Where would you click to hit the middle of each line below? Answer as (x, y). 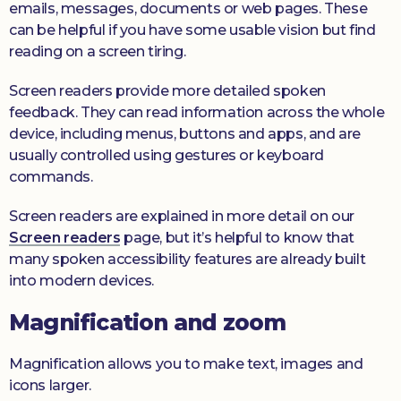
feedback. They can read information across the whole (197, 113)
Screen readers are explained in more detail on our (182, 217)
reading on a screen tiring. (98, 52)
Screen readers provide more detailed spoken (167, 91)
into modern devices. (82, 281)
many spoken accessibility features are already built (188, 260)
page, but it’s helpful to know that (238, 238)
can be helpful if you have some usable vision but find (192, 30)
